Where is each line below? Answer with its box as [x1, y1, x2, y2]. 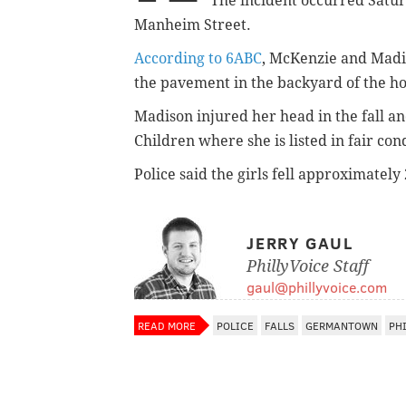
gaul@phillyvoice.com [246, 277, 387, 297]
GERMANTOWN [305, 318, 378, 333]
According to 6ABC [134, 50, 262, 68]
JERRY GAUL [246, 232, 353, 255]
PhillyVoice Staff [246, 256, 369, 276]
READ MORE [138, 318, 196, 333]
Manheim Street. [134, 16, 251, 34]
